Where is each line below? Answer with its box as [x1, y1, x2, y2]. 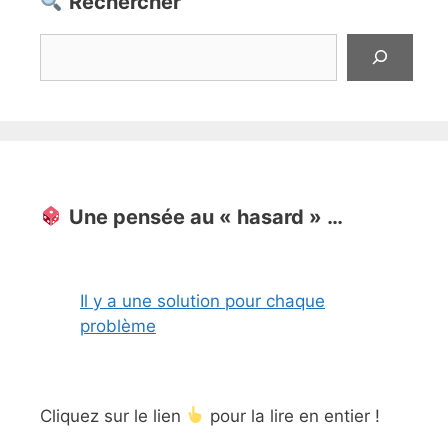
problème [80, 315, 156, 336]
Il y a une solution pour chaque [80, 290, 325, 311]
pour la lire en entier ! [205, 405, 381, 426]
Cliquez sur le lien [40, 405, 186, 426]
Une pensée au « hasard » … [68, 204, 343, 229]
